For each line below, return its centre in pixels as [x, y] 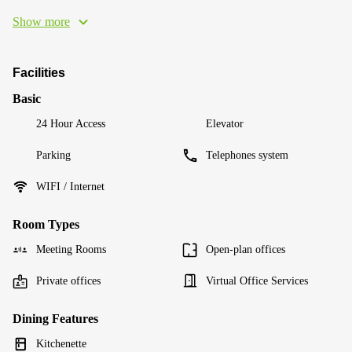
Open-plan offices [246, 249]
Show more [41, 21]
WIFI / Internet [70, 186]
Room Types [46, 224]
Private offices [68, 280]
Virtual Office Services [257, 280]
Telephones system [247, 155]
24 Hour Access [71, 123]
